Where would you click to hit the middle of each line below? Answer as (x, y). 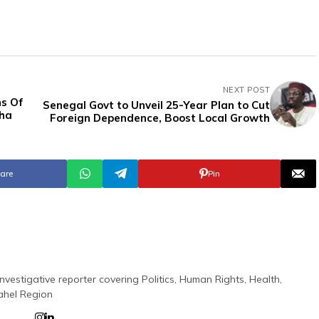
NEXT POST (246, 89)
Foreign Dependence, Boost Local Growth (160, 117)
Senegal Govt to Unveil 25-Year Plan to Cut (156, 105)
